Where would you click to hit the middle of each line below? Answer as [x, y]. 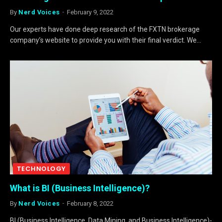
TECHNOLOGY [41, 168]
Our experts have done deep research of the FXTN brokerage [105, 29]
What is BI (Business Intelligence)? [80, 188]
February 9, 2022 [90, 12]
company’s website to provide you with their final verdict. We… [106, 40]
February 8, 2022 [90, 203]
